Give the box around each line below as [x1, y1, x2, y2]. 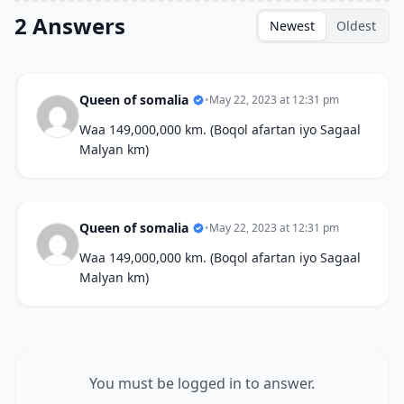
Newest [270, 17, 315, 34]
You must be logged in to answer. [89, 373, 315, 393]
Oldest [336, 17, 376, 34]
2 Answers [14, 11, 125, 41]
